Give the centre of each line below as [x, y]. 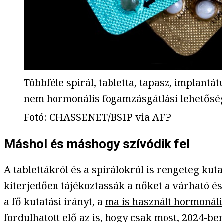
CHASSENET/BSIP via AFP [110, 117]
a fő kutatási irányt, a [55, 202]
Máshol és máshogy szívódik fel [97, 143]
